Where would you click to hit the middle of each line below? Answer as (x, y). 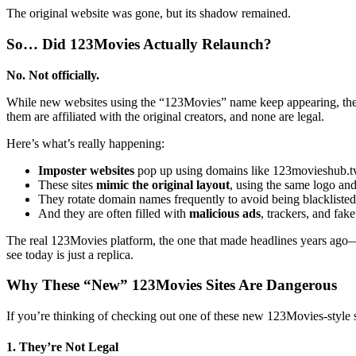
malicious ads (225, 213)
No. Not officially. (53, 75)
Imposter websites (86, 170)
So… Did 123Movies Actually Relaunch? (139, 44)
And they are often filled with (114, 213)
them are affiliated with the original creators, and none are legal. (165, 116)
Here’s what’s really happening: (85, 143)
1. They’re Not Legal (62, 347)
